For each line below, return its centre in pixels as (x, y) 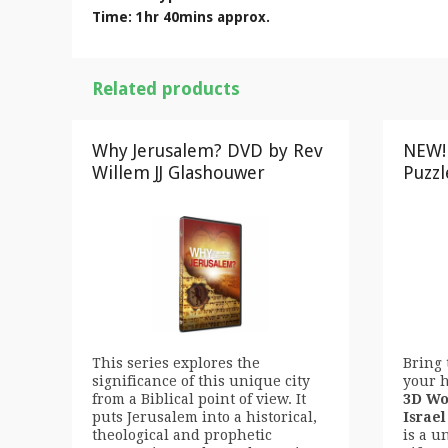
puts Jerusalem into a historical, (204, 417)
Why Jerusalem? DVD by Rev (207, 150)
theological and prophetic (182, 435)
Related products (166, 88)
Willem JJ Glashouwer (178, 172)
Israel (424, 417)
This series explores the (176, 363)
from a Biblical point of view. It (199, 399)
